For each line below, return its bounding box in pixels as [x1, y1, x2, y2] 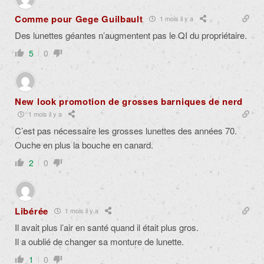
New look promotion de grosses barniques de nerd [15, 94, 243, 108]
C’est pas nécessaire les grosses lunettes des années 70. [15, 124, 237, 137]
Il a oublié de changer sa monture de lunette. [15, 235, 184, 247]
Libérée [15, 204, 48, 217]
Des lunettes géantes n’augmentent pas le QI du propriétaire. [15, 28, 247, 41]
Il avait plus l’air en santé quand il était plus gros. [15, 220, 199, 233]
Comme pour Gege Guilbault [15, 12, 143, 25]
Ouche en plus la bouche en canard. [15, 138, 153, 151]
